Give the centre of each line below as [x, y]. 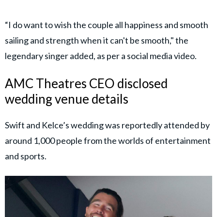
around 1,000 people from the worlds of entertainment [108, 140]
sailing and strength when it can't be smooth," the [97, 40]
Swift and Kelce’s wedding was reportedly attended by [107, 125]
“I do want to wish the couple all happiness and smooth [107, 25]
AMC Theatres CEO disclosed [86, 84]
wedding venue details [67, 99]
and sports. [26, 156]
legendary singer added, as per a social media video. [101, 56]
